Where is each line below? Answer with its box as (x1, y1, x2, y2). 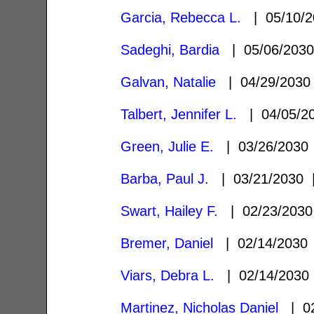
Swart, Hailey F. (121, 203, 219, 219)
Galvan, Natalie (121, 74, 217, 90)
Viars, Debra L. (121, 267, 215, 283)
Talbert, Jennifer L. (121, 106, 238, 122)
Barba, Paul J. (121, 170, 210, 186)
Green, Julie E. (121, 138, 214, 154)
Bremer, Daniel (121, 235, 214, 251)
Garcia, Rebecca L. (121, 9, 242, 25)
